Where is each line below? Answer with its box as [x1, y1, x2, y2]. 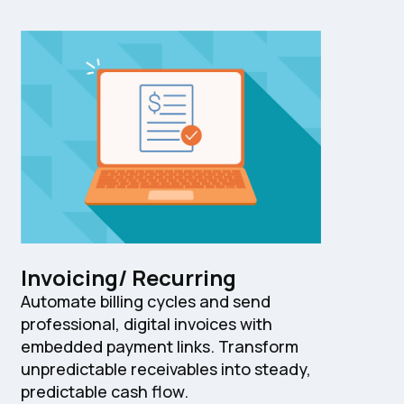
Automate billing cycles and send [20, 290, 271, 313]
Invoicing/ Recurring [20, 262, 236, 293]
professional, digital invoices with [20, 313, 272, 335]
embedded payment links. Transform [20, 335, 298, 358]
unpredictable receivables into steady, [20, 358, 311, 381]
